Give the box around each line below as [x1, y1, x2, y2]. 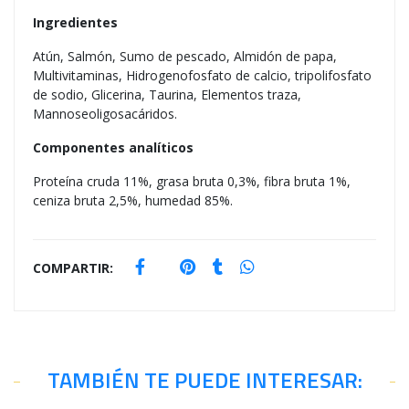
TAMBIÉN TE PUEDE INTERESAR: [47, 363, 362, 397]
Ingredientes [33, 14, 118, 32]
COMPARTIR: [33, 259, 113, 278]
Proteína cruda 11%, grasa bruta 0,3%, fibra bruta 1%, [33, 173, 351, 191]
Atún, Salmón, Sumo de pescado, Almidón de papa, [33, 47, 337, 66]
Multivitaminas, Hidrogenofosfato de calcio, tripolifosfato [33, 67, 372, 85]
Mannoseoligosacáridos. [33, 105, 177, 123]
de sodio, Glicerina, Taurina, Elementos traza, [33, 86, 301, 104]
